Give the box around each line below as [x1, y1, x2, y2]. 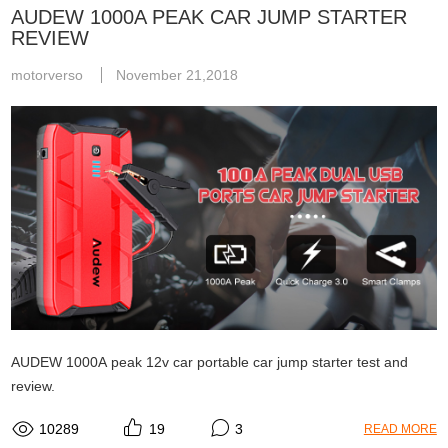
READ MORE [363, 422, 437, 437]
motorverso [11, 67, 88, 84]
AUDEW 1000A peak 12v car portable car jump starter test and [11, 354, 409, 371]
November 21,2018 [116, 67, 239, 84]
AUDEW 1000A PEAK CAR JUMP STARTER [11, 6, 408, 29]
